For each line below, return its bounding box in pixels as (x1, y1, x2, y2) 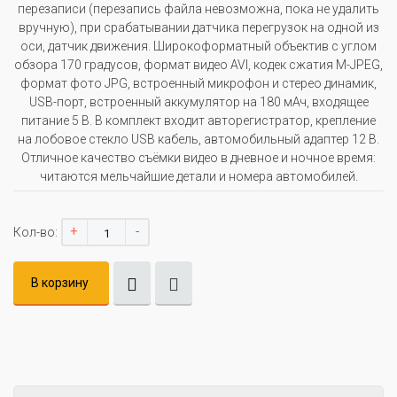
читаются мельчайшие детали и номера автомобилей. (39, 169, 358, 184)
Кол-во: (13, 225, 58, 240)
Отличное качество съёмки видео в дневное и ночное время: (21, 151, 376, 166)
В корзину (31, 276, 89, 291)
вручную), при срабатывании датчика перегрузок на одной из (18, 20, 379, 35)
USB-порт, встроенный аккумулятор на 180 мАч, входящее (28, 95, 369, 110)
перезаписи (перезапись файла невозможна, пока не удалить (18, 2, 379, 17)
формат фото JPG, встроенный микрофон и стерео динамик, (20, 76, 377, 91)
